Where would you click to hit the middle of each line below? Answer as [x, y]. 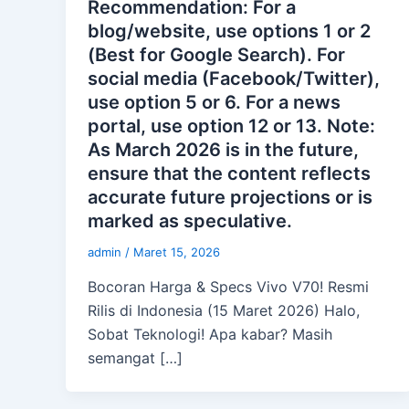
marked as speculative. [190, 221]
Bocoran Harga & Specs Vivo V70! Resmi [228, 287]
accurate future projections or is [230, 198]
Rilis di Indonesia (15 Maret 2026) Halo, [224, 311]
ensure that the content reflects [229, 174]
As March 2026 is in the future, [223, 150]
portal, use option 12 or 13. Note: [231, 126]
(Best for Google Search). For [216, 55]
